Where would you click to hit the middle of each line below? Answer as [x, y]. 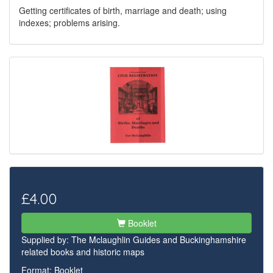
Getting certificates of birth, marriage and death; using [123, 10]
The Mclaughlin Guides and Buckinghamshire [159, 239]
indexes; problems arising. [69, 23]
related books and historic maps [83, 252]
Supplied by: [46, 239]
